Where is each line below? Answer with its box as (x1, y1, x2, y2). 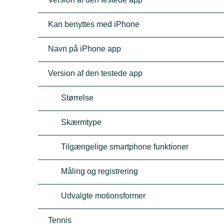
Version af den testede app (48, 69, 143, 77)
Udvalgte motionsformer (61, 191, 146, 200)
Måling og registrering (61, 167, 138, 175)
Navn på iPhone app (48, 44, 121, 53)
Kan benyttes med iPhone (48, 20, 140, 28)
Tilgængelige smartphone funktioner (61, 142, 189, 151)
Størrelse (61, 93, 94, 102)
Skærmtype (61, 118, 102, 126)
